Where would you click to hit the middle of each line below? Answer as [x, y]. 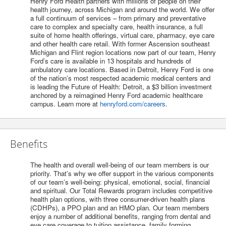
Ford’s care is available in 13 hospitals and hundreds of [111, 61]
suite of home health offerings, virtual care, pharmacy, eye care [122, 35]
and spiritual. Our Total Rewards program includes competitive [121, 191]
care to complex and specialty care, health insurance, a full [117, 27]
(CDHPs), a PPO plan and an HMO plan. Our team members [120, 208]
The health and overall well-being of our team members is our [120, 165]
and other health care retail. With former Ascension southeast [120, 44]
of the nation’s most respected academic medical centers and [120, 78]
